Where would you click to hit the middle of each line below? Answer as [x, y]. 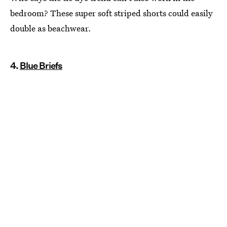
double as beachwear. [51, 28]
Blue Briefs [41, 66]
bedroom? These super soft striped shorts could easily [111, 13]
